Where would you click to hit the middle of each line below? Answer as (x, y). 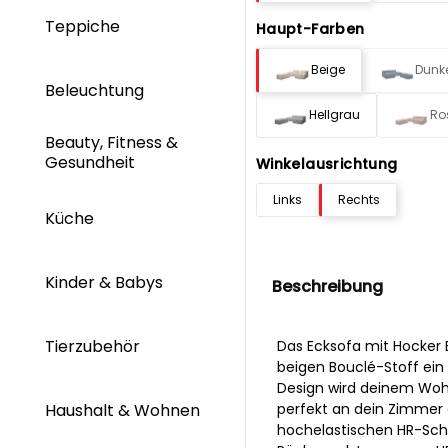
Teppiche (84, 26)
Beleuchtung (96, 90)
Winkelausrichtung (326, 163)
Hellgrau (334, 115)
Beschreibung (327, 286)
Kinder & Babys (106, 282)
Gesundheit (92, 162)
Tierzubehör (92, 347)
